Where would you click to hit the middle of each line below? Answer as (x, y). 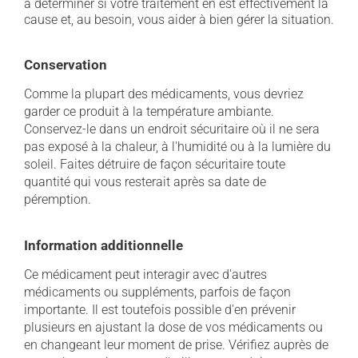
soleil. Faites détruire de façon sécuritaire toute (155, 164)
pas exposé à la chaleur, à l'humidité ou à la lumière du (177, 147)
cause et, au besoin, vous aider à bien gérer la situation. (179, 20)
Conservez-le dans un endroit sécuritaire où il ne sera (172, 129)
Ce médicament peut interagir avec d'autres (145, 274)
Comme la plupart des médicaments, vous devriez (164, 94)
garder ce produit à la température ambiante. (149, 111)
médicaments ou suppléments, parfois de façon (157, 292)
